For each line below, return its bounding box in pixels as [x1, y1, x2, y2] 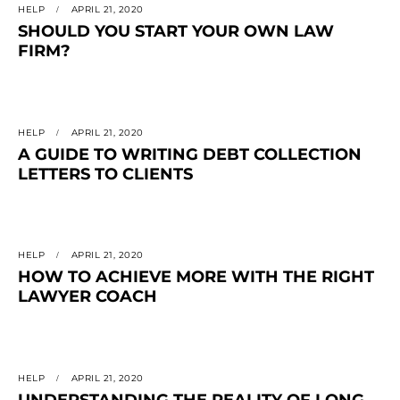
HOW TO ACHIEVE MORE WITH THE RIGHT [18, 267, 374, 287]
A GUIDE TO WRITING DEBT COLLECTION [18, 144, 362, 164]
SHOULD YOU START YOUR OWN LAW [18, 21, 334, 42]
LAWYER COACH [18, 287, 157, 307]
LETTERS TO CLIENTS [18, 163, 193, 184]
